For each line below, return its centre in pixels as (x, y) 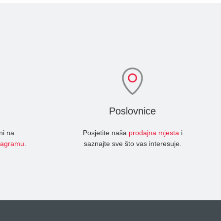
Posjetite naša (106, 133)
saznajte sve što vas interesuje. (132, 144)
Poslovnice (133, 111)
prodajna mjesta (154, 133)
